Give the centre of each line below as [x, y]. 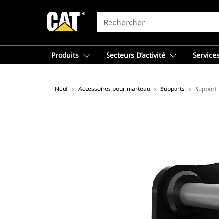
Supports [173, 89]
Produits [65, 55]
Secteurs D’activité [136, 55]
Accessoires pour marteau [114, 89]
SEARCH [110, 16]
